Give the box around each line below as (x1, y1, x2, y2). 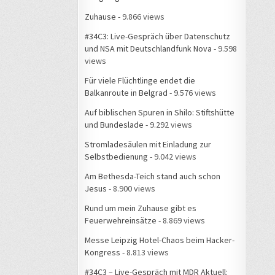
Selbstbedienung (85, 150, 148, 162)
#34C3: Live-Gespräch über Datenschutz (85, 30, 230, 42)
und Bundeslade (85, 118, 144, 130)
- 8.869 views (157, 214, 205, 226)
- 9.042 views (148, 150, 196, 162)
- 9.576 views (168, 87, 216, 98)
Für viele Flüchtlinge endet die (85, 74, 195, 86)
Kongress (85, 246, 120, 258)
